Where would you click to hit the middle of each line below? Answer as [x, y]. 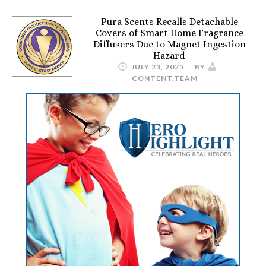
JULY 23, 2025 [158, 67]
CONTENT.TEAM [165, 78]
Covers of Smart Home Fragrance [169, 33]
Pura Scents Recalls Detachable [169, 22]
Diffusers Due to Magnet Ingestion [169, 44]
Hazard [169, 56]
